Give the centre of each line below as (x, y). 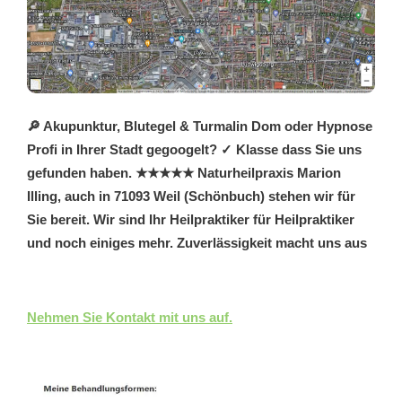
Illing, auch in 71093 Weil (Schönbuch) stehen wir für (191, 196)
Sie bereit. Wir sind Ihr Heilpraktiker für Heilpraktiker (191, 219)
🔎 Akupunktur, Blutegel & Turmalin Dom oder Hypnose (200, 126)
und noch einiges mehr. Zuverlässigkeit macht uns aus (197, 242)
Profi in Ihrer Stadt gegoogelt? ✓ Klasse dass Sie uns (194, 149)
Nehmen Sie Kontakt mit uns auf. (130, 317)
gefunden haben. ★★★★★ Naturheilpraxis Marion (184, 172)
